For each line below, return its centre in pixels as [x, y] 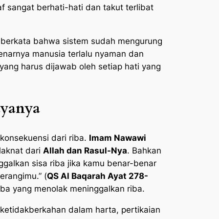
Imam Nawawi [118, 138]
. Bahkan [144, 151]
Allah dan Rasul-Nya [85, 151]
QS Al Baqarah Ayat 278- [98, 176]
